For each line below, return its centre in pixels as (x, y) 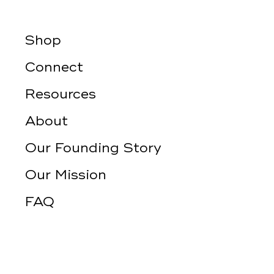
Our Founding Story (93, 148)
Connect (54, 67)
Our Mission (65, 175)
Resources (60, 94)
